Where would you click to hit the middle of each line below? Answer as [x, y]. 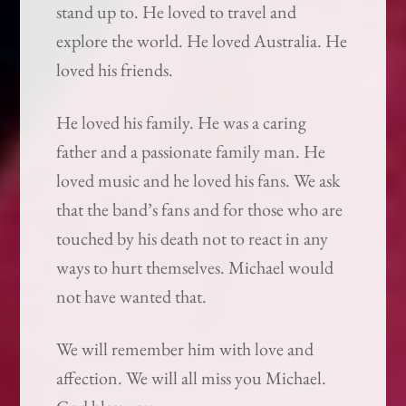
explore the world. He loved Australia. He [202, 41]
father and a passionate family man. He [191, 152]
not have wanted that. [132, 297]
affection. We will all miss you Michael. [192, 378]
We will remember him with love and [185, 349]
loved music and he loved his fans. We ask [198, 181]
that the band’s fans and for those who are [200, 210]
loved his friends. [115, 70]
